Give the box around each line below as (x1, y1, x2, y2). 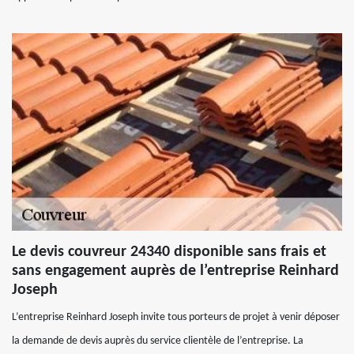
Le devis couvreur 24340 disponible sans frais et (12, 244, 326, 260)
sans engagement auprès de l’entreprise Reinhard (12, 263, 339, 279)
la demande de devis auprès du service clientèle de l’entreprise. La (12, 335, 303, 347)
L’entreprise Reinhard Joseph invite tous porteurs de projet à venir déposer (12, 311, 340, 323)
